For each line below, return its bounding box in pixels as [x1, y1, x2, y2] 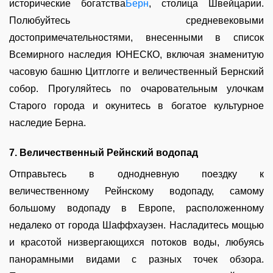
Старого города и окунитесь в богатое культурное [9, 101, 264, 111]
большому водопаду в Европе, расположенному [9, 203, 264, 213]
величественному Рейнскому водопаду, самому [9, 186, 264, 196]
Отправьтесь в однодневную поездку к [9, 169, 264, 179]
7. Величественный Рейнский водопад [9, 147, 198, 158]
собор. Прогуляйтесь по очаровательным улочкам [9, 83, 264, 94]
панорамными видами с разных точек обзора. [9, 254, 264, 264]
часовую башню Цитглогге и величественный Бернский [9, 66, 264, 77]
